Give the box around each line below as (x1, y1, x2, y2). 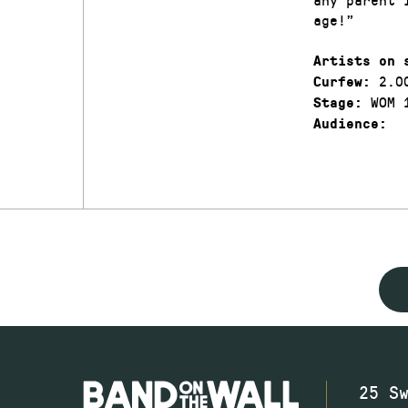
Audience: (312, 115, 387, 132)
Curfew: (312, 73, 371, 90)
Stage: (312, 94, 362, 111)
